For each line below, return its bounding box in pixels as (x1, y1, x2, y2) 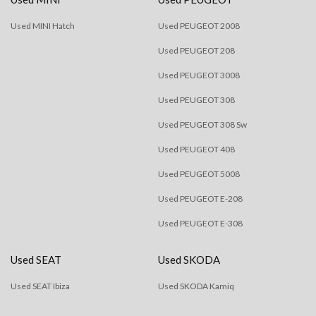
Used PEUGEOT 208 (158, 45, 235, 56)
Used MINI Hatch (11, 20, 75, 31)
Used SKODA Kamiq (158, 281, 234, 291)
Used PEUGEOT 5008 (158, 169, 240, 179)
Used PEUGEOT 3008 (158, 70, 240, 80)
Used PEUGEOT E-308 (158, 218, 243, 229)
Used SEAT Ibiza (11, 281, 70, 291)
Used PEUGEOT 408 (158, 144, 235, 154)
